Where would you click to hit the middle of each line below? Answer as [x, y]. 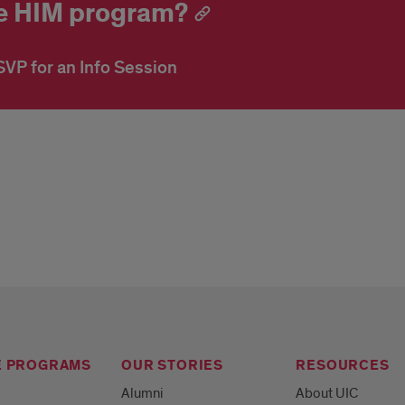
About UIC [327, 393]
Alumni [142, 393]
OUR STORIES [172, 366]
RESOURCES [343, 366]
